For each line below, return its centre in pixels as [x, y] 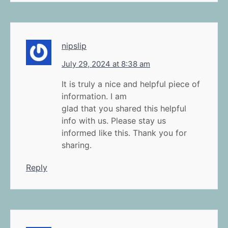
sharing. [77, 145]
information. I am [94, 96]
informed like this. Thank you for [124, 133]
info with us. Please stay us [114, 120]
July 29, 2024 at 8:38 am [106, 64]
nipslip [74, 46]
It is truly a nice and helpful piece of [131, 84]
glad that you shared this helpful [124, 108]
